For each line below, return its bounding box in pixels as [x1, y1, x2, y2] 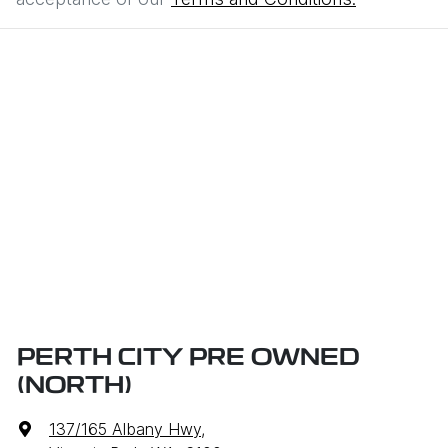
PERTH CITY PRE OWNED [17, 347, 360, 371]
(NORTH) [17, 375, 132, 399]
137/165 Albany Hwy [49, 419, 201, 439]
